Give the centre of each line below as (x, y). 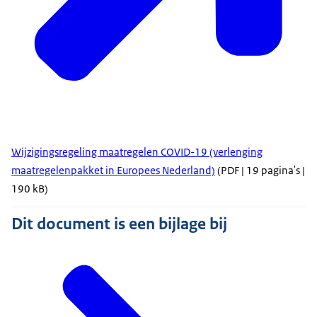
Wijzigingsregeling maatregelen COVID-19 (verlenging (137, 152)
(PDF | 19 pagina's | (260, 171)
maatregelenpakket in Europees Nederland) (113, 171)
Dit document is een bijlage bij (119, 224)
